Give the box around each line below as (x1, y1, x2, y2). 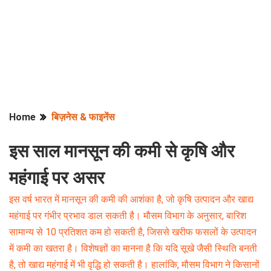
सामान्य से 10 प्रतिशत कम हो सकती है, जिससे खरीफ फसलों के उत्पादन (9, 226, 256, 238)
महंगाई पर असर (9, 168, 105, 188)
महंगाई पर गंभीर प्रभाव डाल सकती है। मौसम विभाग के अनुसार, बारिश (9, 210, 246, 221)
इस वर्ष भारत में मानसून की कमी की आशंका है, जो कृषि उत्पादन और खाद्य (9, 194, 253, 205)
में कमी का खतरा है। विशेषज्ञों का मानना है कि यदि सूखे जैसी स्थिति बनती (9, 243, 257, 254)
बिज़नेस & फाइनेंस (51, 111, 115, 123)
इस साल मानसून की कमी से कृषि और (9, 141, 235, 162)
